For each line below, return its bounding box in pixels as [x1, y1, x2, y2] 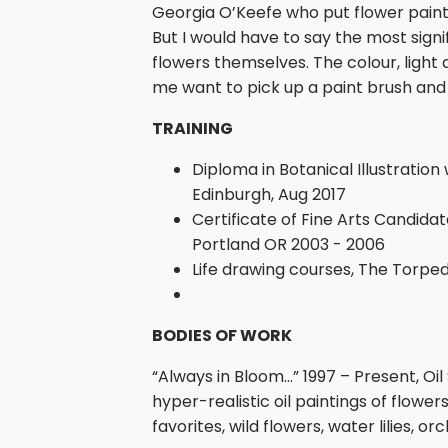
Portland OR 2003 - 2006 [192, 233, 385, 256]
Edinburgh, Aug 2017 [192, 183, 346, 206]
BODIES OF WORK [152, 324, 292, 347]
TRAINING [152, 117, 233, 140]
